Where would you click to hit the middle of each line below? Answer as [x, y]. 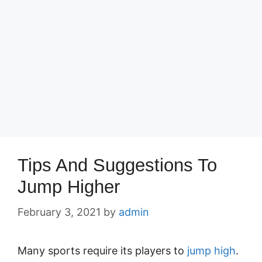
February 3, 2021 [59, 212]
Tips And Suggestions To [117, 165]
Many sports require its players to [102, 251]
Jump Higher [69, 187]
